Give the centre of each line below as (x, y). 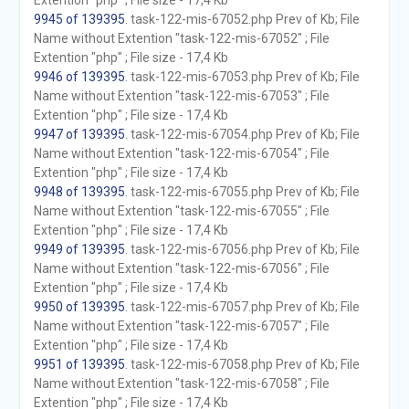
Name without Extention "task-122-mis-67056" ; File (181, 268)
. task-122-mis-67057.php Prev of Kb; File (242, 307)
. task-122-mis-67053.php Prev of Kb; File (242, 77)
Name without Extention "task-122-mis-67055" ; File (181, 211)
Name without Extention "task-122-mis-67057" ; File (181, 326)
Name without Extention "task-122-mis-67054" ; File (181, 153)
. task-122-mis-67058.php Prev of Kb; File (242, 364)
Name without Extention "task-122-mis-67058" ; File (181, 383)
